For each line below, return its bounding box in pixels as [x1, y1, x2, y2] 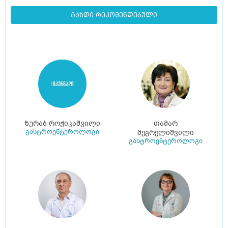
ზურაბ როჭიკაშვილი [24, 119, 100, 129]
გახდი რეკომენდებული [71, 11, 157, 19]
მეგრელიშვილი [137, 128, 194, 138]
